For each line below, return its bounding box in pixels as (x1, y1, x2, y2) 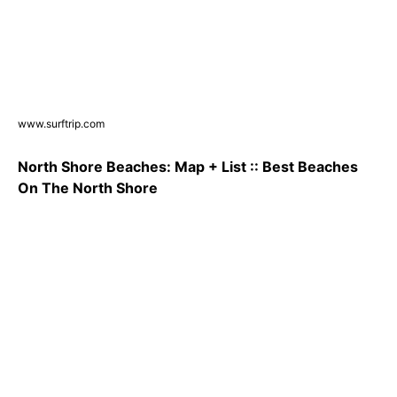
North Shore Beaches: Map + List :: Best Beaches (18, 158, 358, 176)
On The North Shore (18, 179, 158, 198)
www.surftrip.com (18, 117, 105, 131)
